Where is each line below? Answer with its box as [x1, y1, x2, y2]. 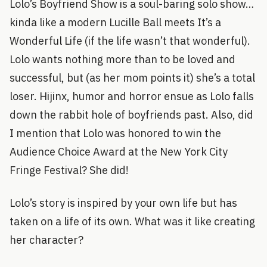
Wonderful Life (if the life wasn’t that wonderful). [10, 34, 250, 48]
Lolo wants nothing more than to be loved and [10, 52, 235, 66]
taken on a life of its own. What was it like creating [10, 215, 255, 228]
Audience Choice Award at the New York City [10, 145, 228, 159]
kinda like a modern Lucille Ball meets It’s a [10, 15, 221, 29]
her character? [10, 233, 83, 247]
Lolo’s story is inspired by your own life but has [10, 196, 237, 210]
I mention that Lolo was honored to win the [10, 126, 221, 140]
